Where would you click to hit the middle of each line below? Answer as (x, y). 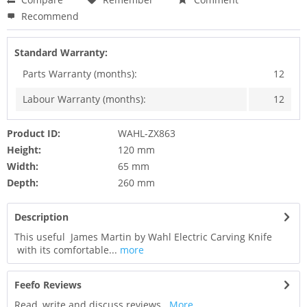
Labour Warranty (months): (84, 99)
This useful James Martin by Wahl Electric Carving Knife (143, 237)
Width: (23, 167)
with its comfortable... (66, 250)
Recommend (49, 16)
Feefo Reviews (48, 285)
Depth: (23, 183)
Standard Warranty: (61, 53)
